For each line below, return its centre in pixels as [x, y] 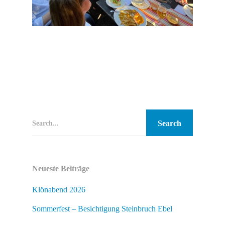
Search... [45, 124]
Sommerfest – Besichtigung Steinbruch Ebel [102, 208]
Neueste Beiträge [61, 168]
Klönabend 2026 [59, 189]
